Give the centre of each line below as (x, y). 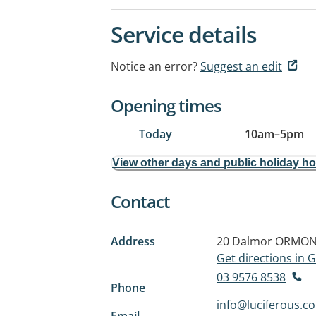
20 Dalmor (244, 241)
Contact (140, 201)
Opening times (166, 105)
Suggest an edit (241, 66)
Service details (184, 34)
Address (133, 241)
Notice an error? (154, 66)
